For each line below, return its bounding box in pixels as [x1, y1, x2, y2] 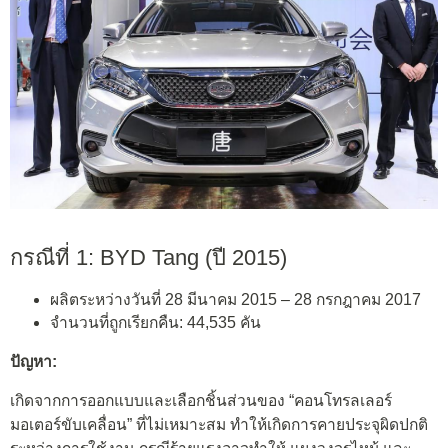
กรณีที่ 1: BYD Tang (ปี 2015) [10, 244, 287, 270]
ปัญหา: [10, 352, 57, 370]
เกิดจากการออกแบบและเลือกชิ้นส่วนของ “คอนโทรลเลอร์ [10, 392, 392, 410]
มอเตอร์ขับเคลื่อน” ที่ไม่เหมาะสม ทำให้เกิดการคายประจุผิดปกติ [10, 416, 428, 434]
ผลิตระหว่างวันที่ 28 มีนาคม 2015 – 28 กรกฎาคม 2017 [50, 291, 421, 309]
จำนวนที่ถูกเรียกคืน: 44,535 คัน [50, 314, 261, 332]
